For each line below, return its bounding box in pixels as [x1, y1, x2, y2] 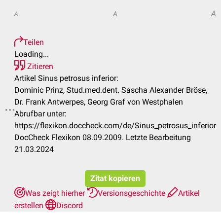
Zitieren [25, 62, 53, 71]
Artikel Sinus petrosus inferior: [14, 74, 118, 83]
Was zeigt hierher [25, 188, 87, 198]
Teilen [23, 37, 44, 47]
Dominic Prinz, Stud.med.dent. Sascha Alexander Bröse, [14, 85, 207, 95]
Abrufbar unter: [14, 109, 67, 118]
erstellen [14, 201, 45, 210]
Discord [56, 201, 83, 210]
